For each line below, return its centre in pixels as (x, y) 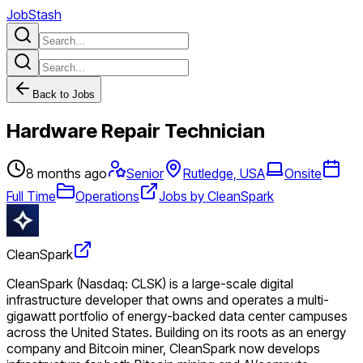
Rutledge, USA (224, 173)
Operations (107, 196)
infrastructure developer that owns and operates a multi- (168, 299)
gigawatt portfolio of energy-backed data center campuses (177, 316)
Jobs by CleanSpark (216, 196)
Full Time (31, 196)
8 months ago (66, 173)
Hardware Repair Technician (136, 130)
